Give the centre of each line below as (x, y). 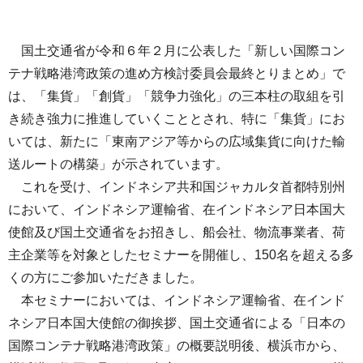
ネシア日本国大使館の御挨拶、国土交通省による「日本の (177, 323)
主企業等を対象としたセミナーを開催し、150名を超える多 (181, 255)
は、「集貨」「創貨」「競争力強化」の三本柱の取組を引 (177, 96)
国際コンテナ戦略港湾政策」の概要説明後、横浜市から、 (177, 346)
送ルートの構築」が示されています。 (118, 164)
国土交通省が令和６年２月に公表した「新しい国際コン (177, 51)
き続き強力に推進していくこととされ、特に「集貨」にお (177, 119)
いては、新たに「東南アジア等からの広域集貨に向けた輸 (177, 141)
